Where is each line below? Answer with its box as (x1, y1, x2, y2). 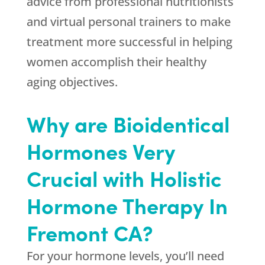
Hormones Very (26, 136, 175, 166)
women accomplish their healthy (26, 54, 206, 70)
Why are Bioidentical (26, 109, 230, 138)
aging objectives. (26, 74, 118, 91)
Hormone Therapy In (26, 190, 228, 220)
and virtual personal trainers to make (26, 14, 231, 30)
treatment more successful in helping (26, 34, 232, 50)
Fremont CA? (26, 218, 153, 247)
